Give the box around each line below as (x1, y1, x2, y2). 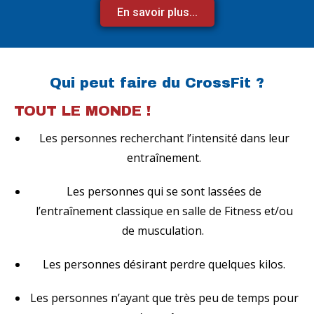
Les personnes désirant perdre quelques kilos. (43, 256, 285, 272)
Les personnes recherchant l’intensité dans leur (39, 130, 289, 146)
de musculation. (121, 222, 207, 238)
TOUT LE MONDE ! (14, 102, 151, 118)
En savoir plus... (116, 5, 198, 19)
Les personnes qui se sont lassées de (67, 183, 261, 199)
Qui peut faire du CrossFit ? (50, 74, 264, 90)
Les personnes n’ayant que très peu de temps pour (29, 289, 299, 306)
